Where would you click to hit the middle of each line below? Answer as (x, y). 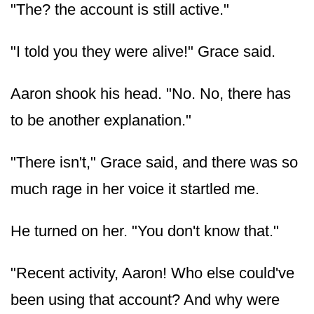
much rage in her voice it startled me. (135, 189)
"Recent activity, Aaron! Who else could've (152, 273)
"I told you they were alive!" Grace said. (143, 51)
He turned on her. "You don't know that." (145, 231)
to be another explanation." (101, 120)
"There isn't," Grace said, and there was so (154, 162)
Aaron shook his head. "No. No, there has (151, 93)
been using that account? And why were (145, 299)
